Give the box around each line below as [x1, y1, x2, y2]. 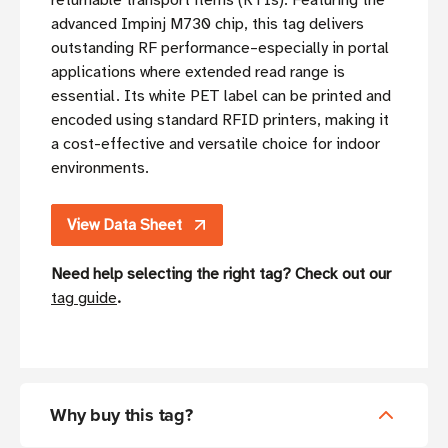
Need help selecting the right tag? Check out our [51, 264, 391, 285]
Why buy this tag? [50, 402, 193, 429]
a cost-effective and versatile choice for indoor [51, 134, 380, 155]
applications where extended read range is [51, 62, 345, 83]
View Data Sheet [67, 215, 182, 236]
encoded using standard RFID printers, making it [51, 110, 389, 131]
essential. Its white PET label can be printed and [51, 86, 391, 107]
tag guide [51, 288, 117, 309]
